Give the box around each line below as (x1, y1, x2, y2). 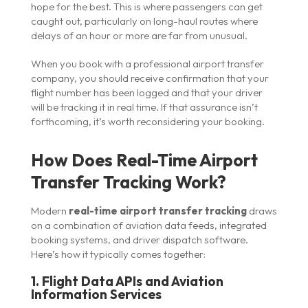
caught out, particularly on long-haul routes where (30, 14, 258, 27)
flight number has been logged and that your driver (30, 85, 263, 99)
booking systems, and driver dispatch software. (30, 232, 248, 246)
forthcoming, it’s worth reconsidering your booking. (30, 114, 265, 128)
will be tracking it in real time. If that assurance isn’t (30, 100, 258, 113)
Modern (30, 203, 69, 217)
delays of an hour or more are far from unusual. (30, 28, 247, 42)
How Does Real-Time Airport (30, 148, 258, 171)
